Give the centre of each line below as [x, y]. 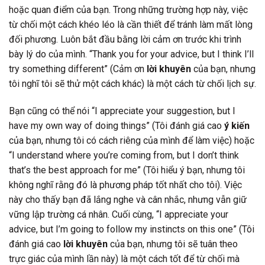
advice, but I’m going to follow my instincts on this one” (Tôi [132, 229]
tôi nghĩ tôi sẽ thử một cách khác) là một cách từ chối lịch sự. [132, 83]
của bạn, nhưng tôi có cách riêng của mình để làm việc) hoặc [132, 140]
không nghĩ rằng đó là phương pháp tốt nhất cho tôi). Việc [125, 185]
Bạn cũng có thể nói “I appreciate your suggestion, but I [122, 111]
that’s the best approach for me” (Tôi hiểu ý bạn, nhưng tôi [127, 170]
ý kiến [237, 125]
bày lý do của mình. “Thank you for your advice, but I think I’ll [131, 54]
